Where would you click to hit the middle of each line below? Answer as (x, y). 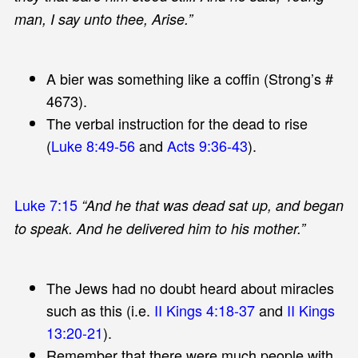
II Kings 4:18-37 (204, 310)
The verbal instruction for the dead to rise (177, 123)
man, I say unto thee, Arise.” (103, 18)
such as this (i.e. (100, 310)
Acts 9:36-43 (207, 145)
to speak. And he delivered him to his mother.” (159, 228)
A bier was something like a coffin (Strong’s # (189, 78)
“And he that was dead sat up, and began (212, 205)
